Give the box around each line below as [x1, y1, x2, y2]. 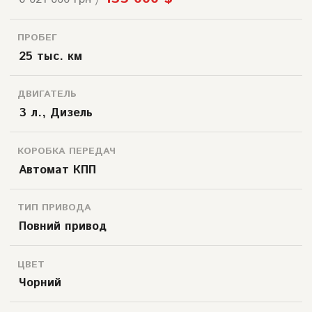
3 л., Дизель [18, 104, 93, 122]
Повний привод [18, 217, 107, 235]
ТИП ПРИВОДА [17, 201, 91, 215]
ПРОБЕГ [17, 31, 57, 45]
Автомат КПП [18, 161, 96, 178]
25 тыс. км [18, 47, 82, 65]
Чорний [18, 274, 61, 292]
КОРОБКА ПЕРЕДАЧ [17, 143, 116, 158]
